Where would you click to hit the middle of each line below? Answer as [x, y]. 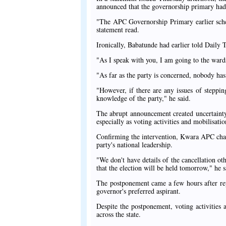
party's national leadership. [134, 145]
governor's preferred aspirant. [138, 191]
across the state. [119, 214]
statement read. [118, 30]
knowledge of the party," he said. [144, 98]
